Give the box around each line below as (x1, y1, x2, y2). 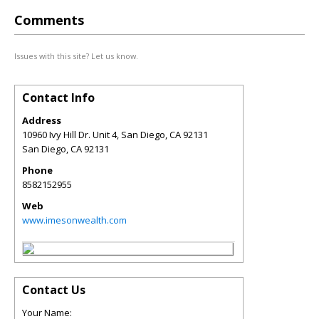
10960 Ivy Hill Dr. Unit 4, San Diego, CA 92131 (22, 128, 208, 141)
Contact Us (22, 282, 85, 298)
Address (22, 114, 61, 127)
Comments (14, 11, 84, 28)
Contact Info (22, 90, 95, 105)
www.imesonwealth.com (22, 214, 127, 226)
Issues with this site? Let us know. (14, 51, 138, 61)
